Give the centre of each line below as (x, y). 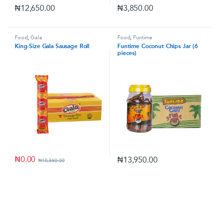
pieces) (127, 53)
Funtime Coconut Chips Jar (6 (158, 46)
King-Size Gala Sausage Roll (52, 46)
